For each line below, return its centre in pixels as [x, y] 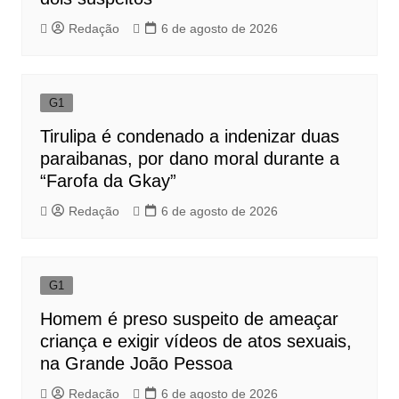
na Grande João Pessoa [136, 364]
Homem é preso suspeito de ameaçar [189, 319]
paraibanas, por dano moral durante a [189, 159]
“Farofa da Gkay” [108, 181]
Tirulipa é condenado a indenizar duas [189, 137]
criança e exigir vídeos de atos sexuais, [195, 342]
